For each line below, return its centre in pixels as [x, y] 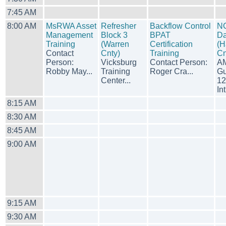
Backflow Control [180, 26]
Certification [171, 44]
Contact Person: [179, 62]
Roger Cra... [172, 71]
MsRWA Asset [71, 26]
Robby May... [69, 71]
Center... [116, 80]
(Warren [115, 44]
